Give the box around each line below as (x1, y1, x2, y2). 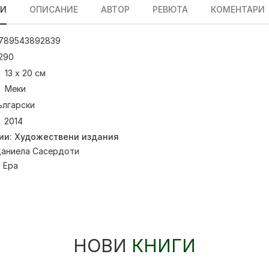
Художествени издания (14, 131, 119, 142)
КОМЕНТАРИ (211, 4, 265, 14)
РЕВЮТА (153, 4, 188, 14)
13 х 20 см (5, 67, 46, 78)
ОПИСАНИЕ (29, 4, 78, 14)
